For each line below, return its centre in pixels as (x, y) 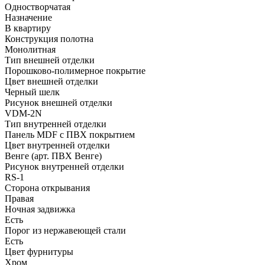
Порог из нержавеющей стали (65, 230)
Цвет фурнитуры (39, 251)
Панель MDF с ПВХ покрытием (70, 134)
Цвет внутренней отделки (57, 145)
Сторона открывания (47, 188)
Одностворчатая (38, 7)
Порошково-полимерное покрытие (75, 70)
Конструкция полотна (49, 38)
